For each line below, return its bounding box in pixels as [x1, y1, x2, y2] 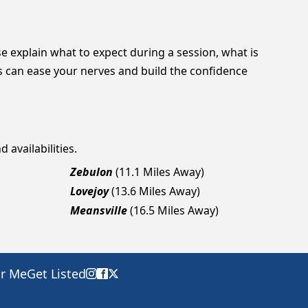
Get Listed [27, 265, 86, 282]
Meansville [70, 203, 127, 218]
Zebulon [70, 164, 113, 179]
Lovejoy [70, 184, 109, 199]
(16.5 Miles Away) [130, 203, 219, 218]
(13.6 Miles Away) [111, 184, 200, 199]
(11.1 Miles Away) [115, 164, 204, 179]
